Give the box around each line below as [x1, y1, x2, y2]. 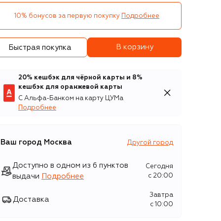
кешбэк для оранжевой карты [18, 84, 122, 90]
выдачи [12, 173, 39, 180]
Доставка [13, 196, 49, 203]
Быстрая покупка [8, 43, 72, 51]
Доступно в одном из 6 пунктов [12, 162, 128, 169]
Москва [44, 139, 72, 146]
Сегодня [146, 163, 173, 170]
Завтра [149, 192, 173, 198]
